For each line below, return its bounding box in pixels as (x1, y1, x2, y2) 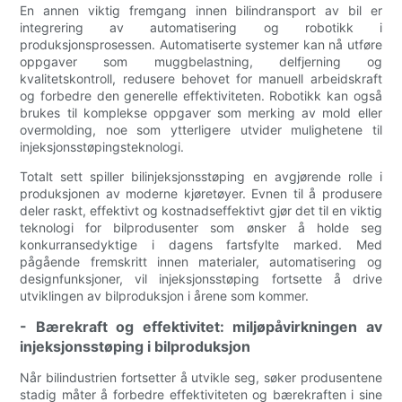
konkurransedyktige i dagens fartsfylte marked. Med (20, 237, 382, 253)
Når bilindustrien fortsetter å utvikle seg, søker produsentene (20, 370, 382, 386)
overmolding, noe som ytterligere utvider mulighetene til (20, 122, 382, 138)
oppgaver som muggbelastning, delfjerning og (20, 54, 382, 70)
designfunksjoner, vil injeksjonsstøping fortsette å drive (20, 271, 382, 287)
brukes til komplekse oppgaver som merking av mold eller (20, 105, 382, 121)
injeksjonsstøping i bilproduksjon (20, 337, 251, 356)
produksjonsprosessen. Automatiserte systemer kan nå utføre (20, 37, 382, 53)
